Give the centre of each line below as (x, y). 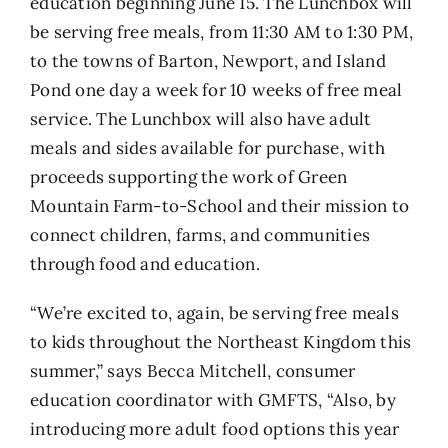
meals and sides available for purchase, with (208, 148)
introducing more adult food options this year (215, 429)
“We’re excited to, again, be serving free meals (214, 313)
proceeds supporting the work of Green (189, 177)
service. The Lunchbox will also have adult (201, 119)
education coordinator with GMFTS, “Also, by (213, 400)
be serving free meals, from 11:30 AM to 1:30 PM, (222, 32)
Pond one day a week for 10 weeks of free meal (216, 90)
